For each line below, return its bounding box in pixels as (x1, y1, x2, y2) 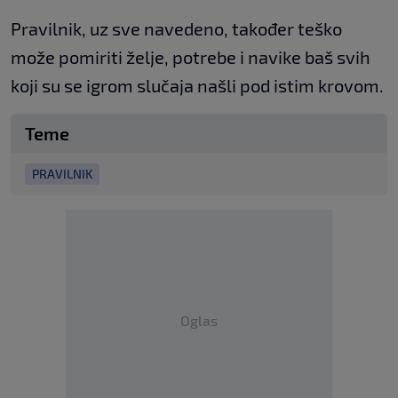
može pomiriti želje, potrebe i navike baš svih (11, 45, 370, 68)
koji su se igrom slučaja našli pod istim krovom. (11, 74, 384, 96)
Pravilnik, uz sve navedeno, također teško (11, 17, 342, 39)
